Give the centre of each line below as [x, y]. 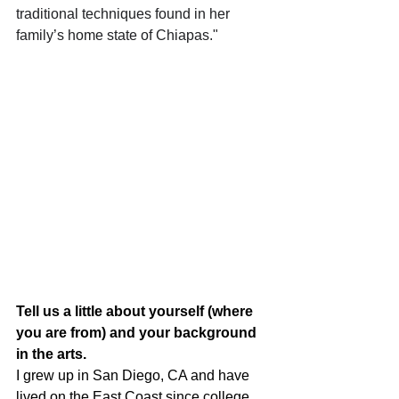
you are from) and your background [138, 332]
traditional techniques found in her [125, 14]
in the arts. [51, 354]
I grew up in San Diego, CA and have [134, 375]
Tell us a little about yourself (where [136, 311]
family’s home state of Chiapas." [117, 36]
